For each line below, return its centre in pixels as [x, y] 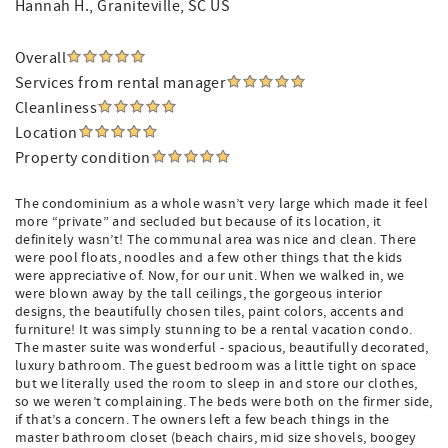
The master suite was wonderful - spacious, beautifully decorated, [222, 348]
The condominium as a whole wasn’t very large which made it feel [222, 204]
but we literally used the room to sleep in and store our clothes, [216, 384]
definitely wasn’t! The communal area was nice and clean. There [216, 240]
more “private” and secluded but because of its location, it [198, 222]
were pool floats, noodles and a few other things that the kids [209, 258]
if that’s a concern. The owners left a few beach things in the [202, 420]
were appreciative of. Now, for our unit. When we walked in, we [210, 276]
